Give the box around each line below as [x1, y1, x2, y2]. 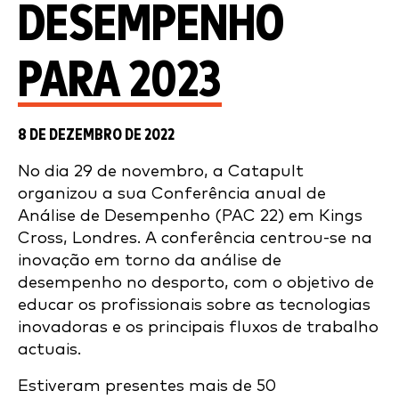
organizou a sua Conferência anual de [18, 185, 326, 202]
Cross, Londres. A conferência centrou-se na [18, 230, 372, 247]
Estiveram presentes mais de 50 [18, 378, 276, 395]
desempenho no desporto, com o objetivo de [18, 274, 374, 291]
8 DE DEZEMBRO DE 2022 [18, 126, 175, 143]
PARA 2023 [18, 55, 222, 107]
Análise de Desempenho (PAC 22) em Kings [18, 208, 362, 224]
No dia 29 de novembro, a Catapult [18, 163, 304, 180]
